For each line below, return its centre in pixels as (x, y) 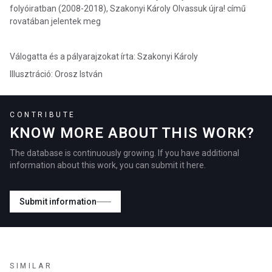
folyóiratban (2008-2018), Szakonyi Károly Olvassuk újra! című (128, 8)
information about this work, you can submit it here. (108, 165)
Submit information (58, 202)
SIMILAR (31, 266)
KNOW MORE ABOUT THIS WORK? (132, 133)
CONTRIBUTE (43, 115)
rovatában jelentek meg (55, 21)
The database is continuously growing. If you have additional (124, 153)
